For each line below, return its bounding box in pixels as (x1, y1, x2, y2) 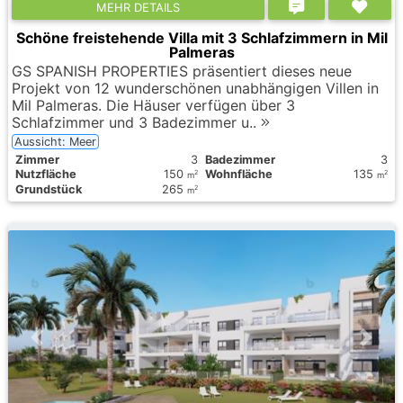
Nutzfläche (15, 166, 76, 181)
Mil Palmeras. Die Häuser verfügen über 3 (12, 95, 295, 114)
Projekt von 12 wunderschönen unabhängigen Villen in (12, 78, 379, 97)
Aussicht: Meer (14, 134, 96, 148)
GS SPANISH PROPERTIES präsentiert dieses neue (12, 61, 352, 80)
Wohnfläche (205, 166, 273, 181)
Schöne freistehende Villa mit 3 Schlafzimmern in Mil (15, 28, 388, 47)
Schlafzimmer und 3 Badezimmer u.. (12, 112, 261, 131)
